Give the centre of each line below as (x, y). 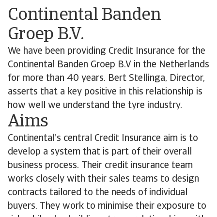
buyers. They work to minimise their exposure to (107, 206)
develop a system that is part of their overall (100, 152)
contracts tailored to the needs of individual (98, 193)
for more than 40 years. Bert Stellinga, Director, (106, 78)
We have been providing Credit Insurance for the (107, 51)
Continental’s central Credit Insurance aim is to (103, 139)
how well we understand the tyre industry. (95, 106)
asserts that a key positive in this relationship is (105, 92)
